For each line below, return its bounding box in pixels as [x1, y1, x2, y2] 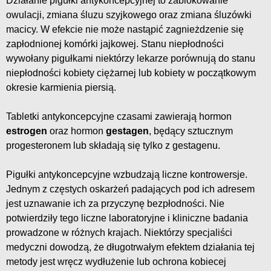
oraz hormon [47, 125, 106, 136]
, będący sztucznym [149, 125, 233, 136]
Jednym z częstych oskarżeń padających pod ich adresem [6, 183, 255, 194]
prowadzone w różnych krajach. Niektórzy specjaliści [6, 227, 232, 238]
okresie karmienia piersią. [6, 82, 116, 93]
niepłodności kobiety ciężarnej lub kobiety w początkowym [6, 67, 256, 78]
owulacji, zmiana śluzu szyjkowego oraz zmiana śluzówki [6, 9, 252, 20]
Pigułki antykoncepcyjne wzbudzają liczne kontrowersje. [6, 169, 247, 180]
